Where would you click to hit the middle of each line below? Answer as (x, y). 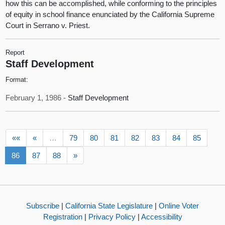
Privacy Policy (112, 216)
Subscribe (43, 205)
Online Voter (179, 205)
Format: (17, 79)
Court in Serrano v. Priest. (48, 26)
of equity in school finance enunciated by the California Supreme (110, 15)
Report (15, 53)
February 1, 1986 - (37, 97)
